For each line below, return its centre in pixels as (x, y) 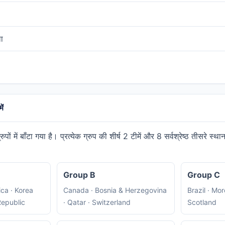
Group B (79, 175)
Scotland (202, 202)
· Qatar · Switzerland (97, 202)
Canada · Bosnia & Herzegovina (115, 190)
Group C (204, 175)
